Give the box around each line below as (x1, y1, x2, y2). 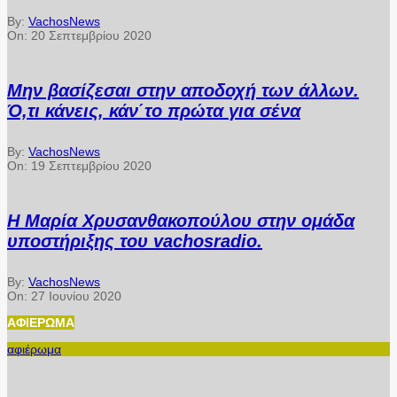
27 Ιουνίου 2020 (31, 289, 121, 304)
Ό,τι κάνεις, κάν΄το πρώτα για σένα (7, 100, 300, 121)
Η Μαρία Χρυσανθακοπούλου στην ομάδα (7, 210, 354, 230)
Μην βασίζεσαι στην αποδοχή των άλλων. (7, 80, 359, 100)
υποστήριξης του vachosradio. (7, 230, 262, 251)
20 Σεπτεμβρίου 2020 (31, 28, 152, 43)
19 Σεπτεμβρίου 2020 (31, 159, 152, 174)
